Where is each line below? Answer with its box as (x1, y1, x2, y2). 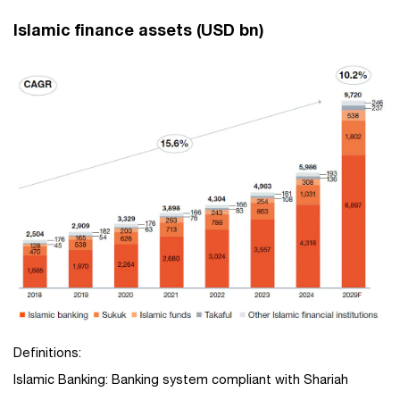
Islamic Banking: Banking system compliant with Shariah (13, 371, 348, 387)
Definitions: (13, 345, 81, 361)
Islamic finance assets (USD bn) (13, 20, 264, 39)
